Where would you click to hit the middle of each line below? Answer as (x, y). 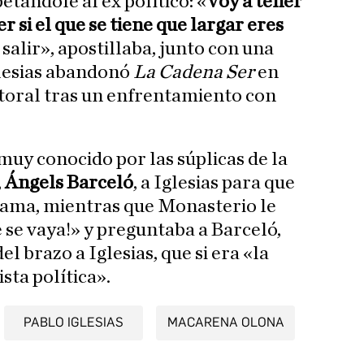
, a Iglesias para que (214, 183)
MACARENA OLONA (225, 323)
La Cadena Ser (195, 73)
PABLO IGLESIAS (74, 323)
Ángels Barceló (67, 183)
